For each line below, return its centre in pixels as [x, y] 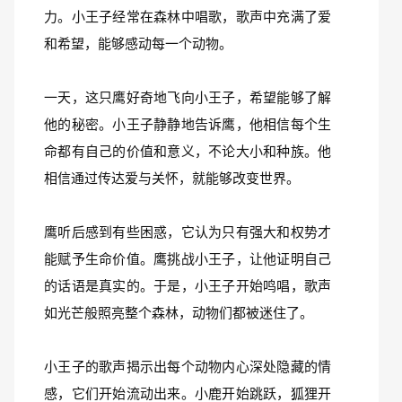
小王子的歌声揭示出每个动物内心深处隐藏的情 [188, 367]
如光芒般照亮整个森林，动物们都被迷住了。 [179, 313]
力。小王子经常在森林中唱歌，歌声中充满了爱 [188, 17]
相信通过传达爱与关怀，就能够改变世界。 [172, 178]
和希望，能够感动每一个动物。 [138, 44]
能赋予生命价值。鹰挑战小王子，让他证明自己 [188, 259]
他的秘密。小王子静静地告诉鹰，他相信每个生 [188, 124]
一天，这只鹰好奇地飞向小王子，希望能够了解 [188, 97]
